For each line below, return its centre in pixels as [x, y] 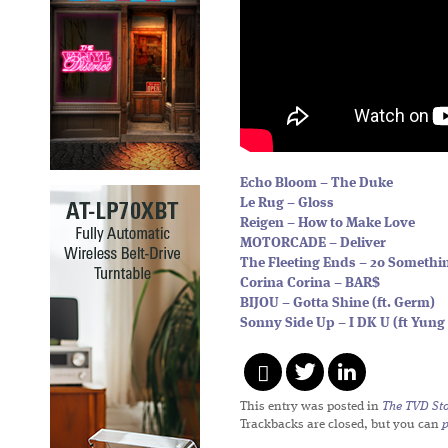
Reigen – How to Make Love [327, 223]
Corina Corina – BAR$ [310, 283]
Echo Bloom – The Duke [316, 183]
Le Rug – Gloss [287, 203]
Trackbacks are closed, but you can [341, 424]
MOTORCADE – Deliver [313, 243]
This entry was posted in [311, 406]
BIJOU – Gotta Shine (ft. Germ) [337, 303]
